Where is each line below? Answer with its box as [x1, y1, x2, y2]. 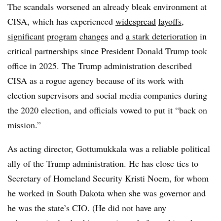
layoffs [158, 15, 182, 27]
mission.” [7, 119, 41, 131]
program [47, 30, 77, 42]
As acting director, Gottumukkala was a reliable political [7, 143, 210, 154]
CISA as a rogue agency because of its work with [7, 74, 184, 86]
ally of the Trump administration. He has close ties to [7, 157, 198, 169]
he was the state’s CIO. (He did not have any [7, 202, 166, 214]
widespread [115, 15, 156, 27]
